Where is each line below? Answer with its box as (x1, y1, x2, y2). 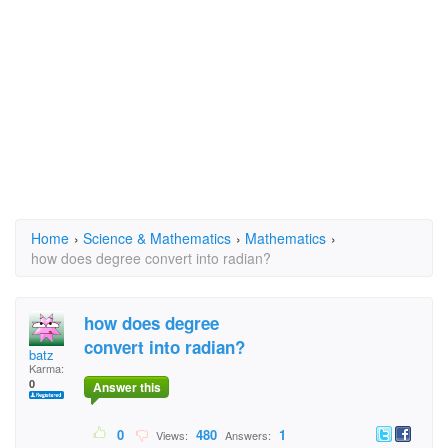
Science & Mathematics (83, 228, 231, 248)
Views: (150, 427, 191, 444)
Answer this (92, 378, 161, 397)
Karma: (29, 360, 64, 376)
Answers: (222, 427, 274, 444)
